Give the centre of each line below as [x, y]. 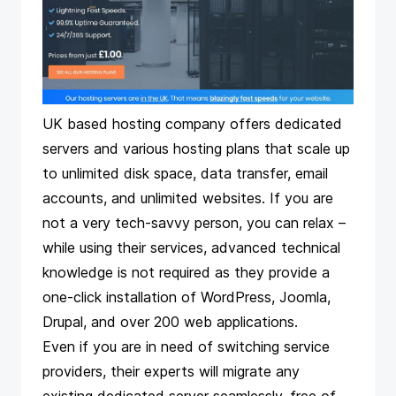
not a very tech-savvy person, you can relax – [194, 223]
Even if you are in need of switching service [186, 346]
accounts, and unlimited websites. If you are [188, 198]
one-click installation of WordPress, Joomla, [187, 297]
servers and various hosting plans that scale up [196, 148]
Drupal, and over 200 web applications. [170, 322]
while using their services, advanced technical [191, 247]
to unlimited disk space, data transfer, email [185, 173]
